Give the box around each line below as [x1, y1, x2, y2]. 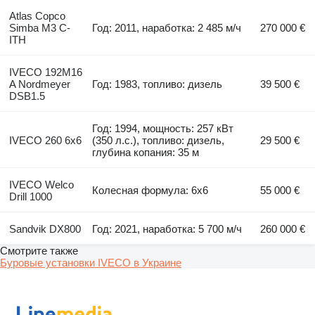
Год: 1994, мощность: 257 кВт [92, 122, 234, 134]
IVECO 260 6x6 [8, 134, 82, 146]
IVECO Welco [8, 178, 74, 191]
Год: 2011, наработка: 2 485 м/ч [92, 21, 242, 34]
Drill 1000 [8, 190, 52, 202]
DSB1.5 [8, 89, 45, 102]
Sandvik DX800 [8, 222, 81, 235]
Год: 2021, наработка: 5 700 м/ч [92, 222, 243, 235]
